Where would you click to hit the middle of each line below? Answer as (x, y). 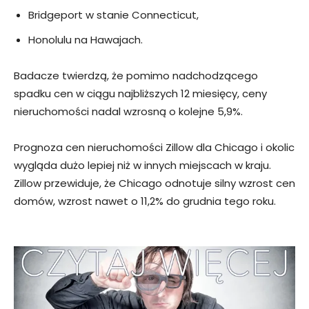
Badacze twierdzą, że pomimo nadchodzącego (136, 75)
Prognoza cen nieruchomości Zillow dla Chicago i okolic (154, 147)
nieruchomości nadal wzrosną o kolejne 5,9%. (128, 111)
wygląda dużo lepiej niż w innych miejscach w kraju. (142, 165)
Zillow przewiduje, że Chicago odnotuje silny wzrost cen (154, 183)
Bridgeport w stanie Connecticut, (113, 14)
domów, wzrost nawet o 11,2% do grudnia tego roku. (145, 201)
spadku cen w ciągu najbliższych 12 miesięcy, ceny (140, 93)
